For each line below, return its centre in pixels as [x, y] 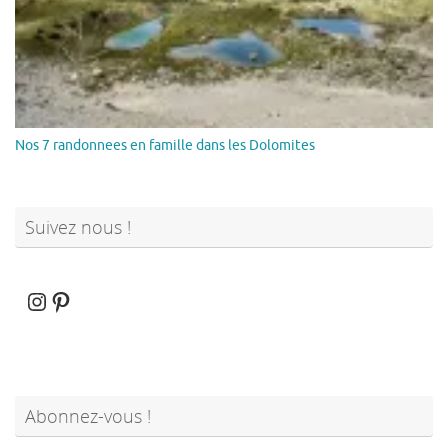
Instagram [79, 300]
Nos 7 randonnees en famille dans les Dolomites [165, 145]
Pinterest [98, 300]
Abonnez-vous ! [88, 415]
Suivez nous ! [78, 226]
